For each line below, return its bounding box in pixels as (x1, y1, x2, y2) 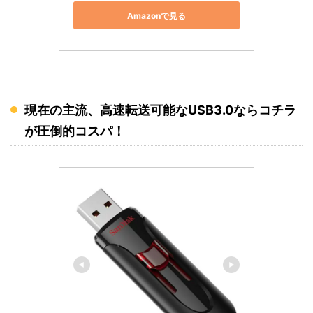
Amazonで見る (127, 10, 186, 21)
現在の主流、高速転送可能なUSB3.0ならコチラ (24, 103, 296, 118)
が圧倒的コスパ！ (24, 124, 125, 139)
